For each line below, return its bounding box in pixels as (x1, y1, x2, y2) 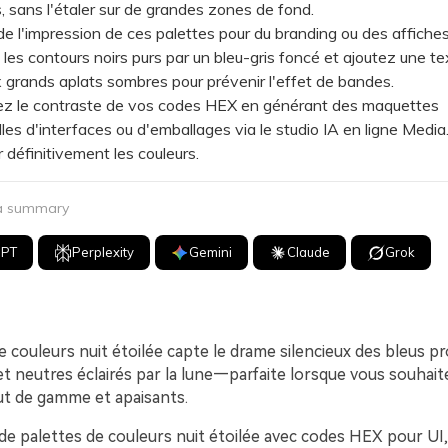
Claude (287, 244, 331, 260)
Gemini (189, 244, 233, 260)
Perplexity (72, 244, 135, 260)
